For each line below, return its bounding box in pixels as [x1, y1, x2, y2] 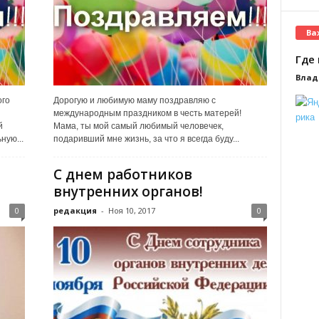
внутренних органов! [53, 182, 203, 201]
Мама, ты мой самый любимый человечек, [53, 121, 224, 131]
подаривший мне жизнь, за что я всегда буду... [53, 134, 239, 144]
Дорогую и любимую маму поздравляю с [53, 95, 216, 105]
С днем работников [53, 165, 192, 184]
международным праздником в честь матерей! [53, 108, 241, 118]
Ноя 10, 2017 [108, 205, 155, 216]
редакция [53, 205, 97, 216]
